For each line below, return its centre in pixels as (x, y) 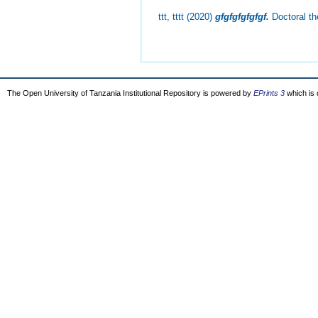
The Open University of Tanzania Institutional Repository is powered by (130, 93)
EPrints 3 (269, 93)
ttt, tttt (171, 17)
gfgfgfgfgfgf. (242, 17)
